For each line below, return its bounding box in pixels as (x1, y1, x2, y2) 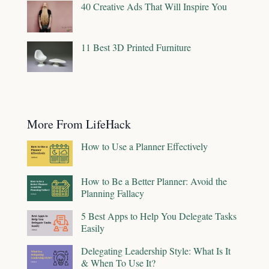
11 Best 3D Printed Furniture (81, 41, 191, 54)
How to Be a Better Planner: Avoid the (81, 174, 227, 187)
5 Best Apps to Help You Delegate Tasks (81, 209, 237, 222)
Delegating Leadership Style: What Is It (81, 244, 231, 257)
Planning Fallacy (81, 186, 144, 199)
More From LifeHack (27, 115, 131, 132)
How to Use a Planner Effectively (81, 139, 208, 153)
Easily (81, 221, 104, 234)
